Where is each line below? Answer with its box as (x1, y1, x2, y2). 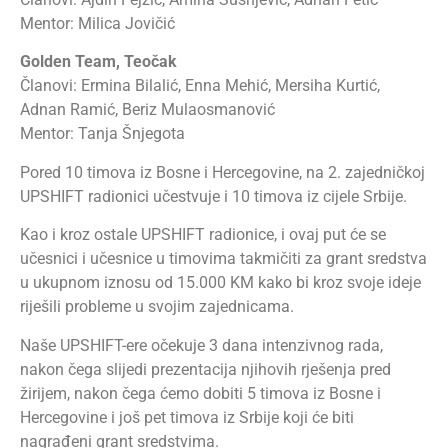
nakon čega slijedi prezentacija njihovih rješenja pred (20, 359, 391, 379)
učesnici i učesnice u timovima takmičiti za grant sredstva (20, 249, 427, 269)
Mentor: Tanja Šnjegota (20, 124, 185, 144)
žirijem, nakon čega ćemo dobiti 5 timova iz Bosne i (20, 383, 381, 403)
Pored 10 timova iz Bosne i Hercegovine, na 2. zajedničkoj (20, 162, 425, 182)
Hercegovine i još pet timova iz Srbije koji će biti (20, 407, 354, 427)
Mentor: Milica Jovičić (20, 14, 175, 34)
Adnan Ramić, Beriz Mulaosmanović (20, 100, 275, 120)
